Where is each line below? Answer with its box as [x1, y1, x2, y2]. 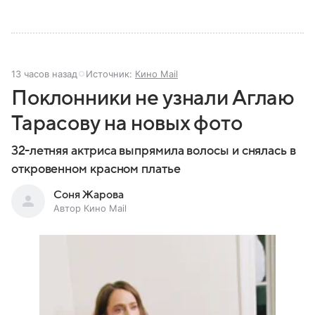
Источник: [86, 68, 135, 80]
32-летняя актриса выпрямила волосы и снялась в [11, 144, 296, 158]
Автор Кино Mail [53, 202, 127, 214]
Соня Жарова [53, 188, 124, 202]
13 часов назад [11, 68, 77, 80]
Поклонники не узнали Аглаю [11, 86, 295, 110]
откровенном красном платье [11, 162, 181, 176]
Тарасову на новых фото [11, 112, 243, 136]
